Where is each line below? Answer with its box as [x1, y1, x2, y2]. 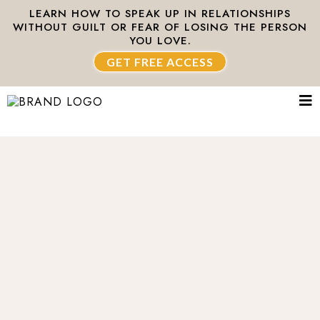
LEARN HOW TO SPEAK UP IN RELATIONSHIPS [29, 6, 291, 21]
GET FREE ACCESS [106, 55, 214, 69]
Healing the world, [36, 218, 284, 254]
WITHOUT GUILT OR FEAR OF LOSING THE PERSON [13, 19, 307, 35]
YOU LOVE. [129, 33, 191, 49]
